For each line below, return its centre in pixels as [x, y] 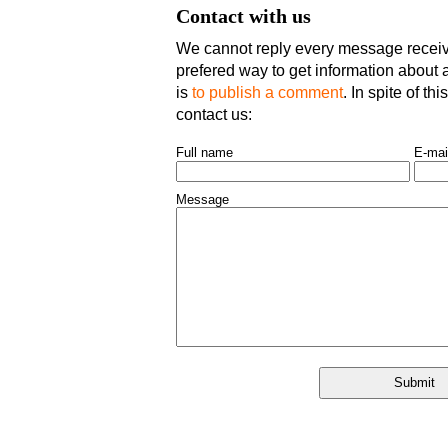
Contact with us [243, 15]
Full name [204, 153]
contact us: [214, 114]
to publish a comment [267, 92]
